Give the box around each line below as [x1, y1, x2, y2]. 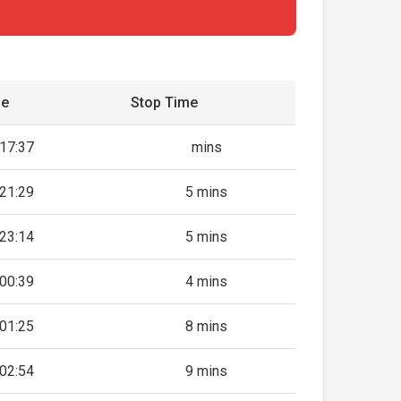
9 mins [185, 363, 228, 380]
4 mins [185, 273, 228, 290]
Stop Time [131, 94, 199, 111]
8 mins [185, 318, 228, 335]
